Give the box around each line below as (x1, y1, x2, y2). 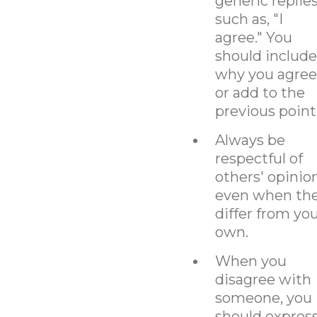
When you (214, 252, 287, 270)
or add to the (214, 83, 305, 101)
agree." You (214, 28, 292, 46)
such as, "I (214, 10, 283, 28)
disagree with (214, 270, 311, 288)
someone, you (214, 289, 312, 306)
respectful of (214, 149, 303, 167)
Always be (214, 131, 285, 149)
